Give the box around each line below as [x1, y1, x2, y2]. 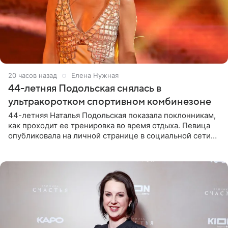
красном [8, 151, 40, 161]
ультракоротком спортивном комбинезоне [8, 96, 211, 108]
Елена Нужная [71, 71, 119, 80]
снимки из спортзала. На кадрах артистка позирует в [8, 141, 205, 151]
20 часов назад [8, 71, 57, 80]
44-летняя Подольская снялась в [8, 83, 161, 95]
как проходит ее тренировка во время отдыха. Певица [8, 121, 210, 131]
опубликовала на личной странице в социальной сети [8, 131, 211, 141]
